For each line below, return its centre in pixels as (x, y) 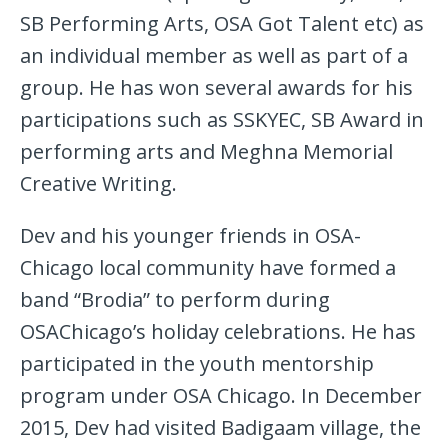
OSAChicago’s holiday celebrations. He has (218, 332)
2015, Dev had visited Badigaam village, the (220, 428)
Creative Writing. (98, 184)
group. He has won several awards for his (216, 88)
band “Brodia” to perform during (175, 300)
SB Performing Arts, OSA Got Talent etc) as (222, 24)
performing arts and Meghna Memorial (206, 152)
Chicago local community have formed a (208, 268)
